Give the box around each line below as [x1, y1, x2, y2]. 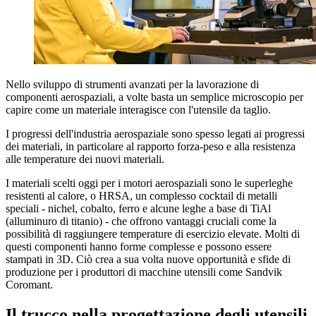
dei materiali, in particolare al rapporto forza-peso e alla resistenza [6, 140, 296, 152]
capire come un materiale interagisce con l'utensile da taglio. [6, 103, 271, 116]
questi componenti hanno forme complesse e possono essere [6, 240, 272, 253]
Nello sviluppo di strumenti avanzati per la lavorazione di [6, 78, 259, 90]
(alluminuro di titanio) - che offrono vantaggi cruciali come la [6, 214, 276, 227]
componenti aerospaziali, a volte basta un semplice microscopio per [6, 90, 303, 103]
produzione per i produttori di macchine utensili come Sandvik [6, 265, 282, 278]
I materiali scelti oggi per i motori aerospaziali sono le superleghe [6, 176, 293, 189]
